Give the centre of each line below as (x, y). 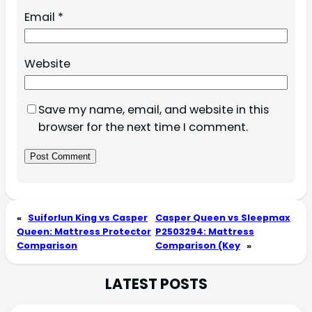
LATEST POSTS (156, 284)
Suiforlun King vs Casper (88, 218)
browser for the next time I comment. (143, 127)
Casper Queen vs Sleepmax (223, 218)
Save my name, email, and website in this (153, 109)
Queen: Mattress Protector (84, 232)
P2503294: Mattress (204, 232)
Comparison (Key (197, 246)
